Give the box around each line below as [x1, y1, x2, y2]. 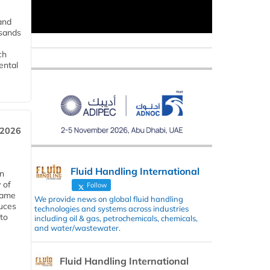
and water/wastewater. [34, 222, 121, 233]
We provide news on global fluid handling [34, 193, 183, 204]
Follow [85, 180, 107, 189]
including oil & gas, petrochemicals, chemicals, [34, 213, 198, 223]
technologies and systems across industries [34, 203, 189, 213]
